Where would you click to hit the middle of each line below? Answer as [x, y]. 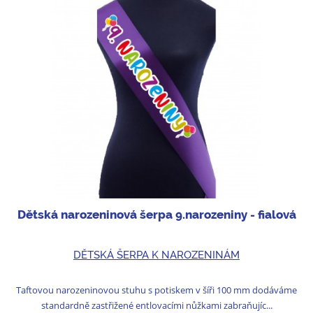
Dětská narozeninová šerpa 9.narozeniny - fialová [156, 214]
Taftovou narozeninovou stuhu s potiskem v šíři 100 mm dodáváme [156, 290]
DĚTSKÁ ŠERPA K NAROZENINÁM [156, 255]
